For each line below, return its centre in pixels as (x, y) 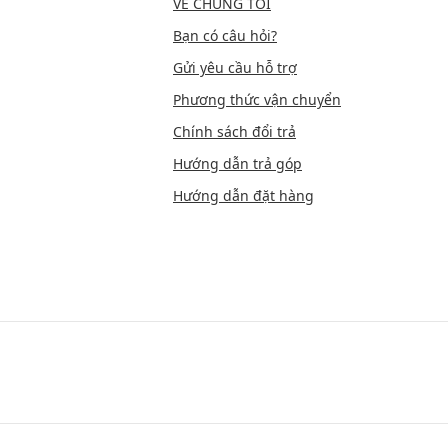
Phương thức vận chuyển (257, 100)
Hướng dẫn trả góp (237, 164)
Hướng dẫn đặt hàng (243, 196)
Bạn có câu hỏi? (225, 36)
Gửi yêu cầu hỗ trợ (235, 68)
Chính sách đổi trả (234, 132)
